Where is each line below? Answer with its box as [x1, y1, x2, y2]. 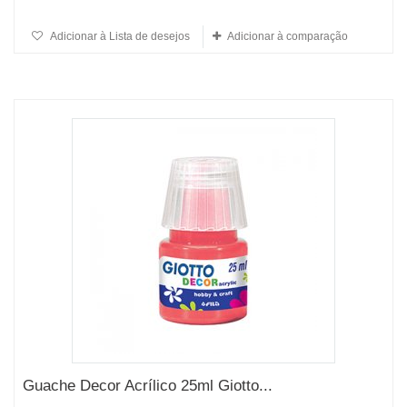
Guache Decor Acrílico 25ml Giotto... [23, 377, 273, 394]
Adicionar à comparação [227, 30, 348, 43]
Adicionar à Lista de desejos [48, 30, 190, 43]
